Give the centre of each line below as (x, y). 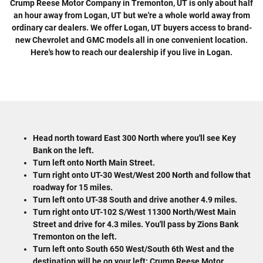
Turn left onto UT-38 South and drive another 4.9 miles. (135, 199)
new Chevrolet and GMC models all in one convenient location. (131, 40)
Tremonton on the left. (75, 236)
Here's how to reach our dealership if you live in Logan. (131, 52)
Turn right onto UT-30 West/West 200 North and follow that (142, 175)
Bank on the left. (63, 150)
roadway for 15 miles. (73, 187)
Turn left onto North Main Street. (94, 162)
